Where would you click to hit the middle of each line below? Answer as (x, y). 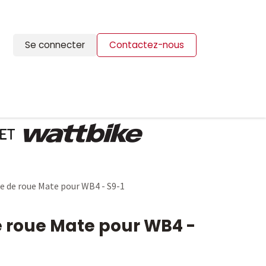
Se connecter (55, 45)
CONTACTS (80, 101)
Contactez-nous (147, 45)
